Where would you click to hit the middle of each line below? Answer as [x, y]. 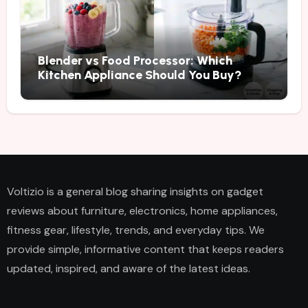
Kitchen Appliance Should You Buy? [140, 75]
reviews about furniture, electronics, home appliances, [142, 210]
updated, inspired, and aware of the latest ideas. [128, 268]
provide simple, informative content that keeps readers [145, 249]
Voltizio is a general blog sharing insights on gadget [135, 191]
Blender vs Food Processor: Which [135, 60]
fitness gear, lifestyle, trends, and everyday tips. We [135, 230]
